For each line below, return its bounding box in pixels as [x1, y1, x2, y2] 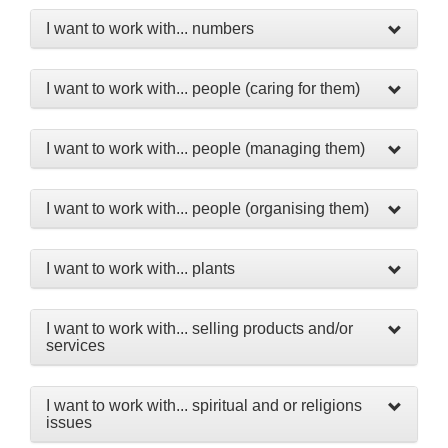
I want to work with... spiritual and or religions [46, 397, 362, 414]
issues [46, 414, 92, 431]
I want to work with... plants [46, 260, 235, 277]
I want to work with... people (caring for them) [46, 80, 360, 97]
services [46, 337, 105, 354]
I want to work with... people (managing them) [46, 140, 365, 157]
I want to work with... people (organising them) [46, 200, 369, 217]
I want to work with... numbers [46, 20, 254, 37]
